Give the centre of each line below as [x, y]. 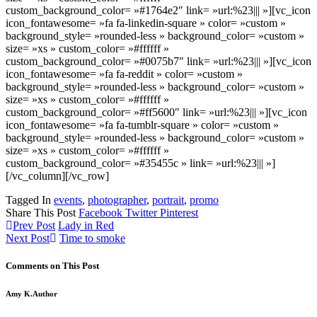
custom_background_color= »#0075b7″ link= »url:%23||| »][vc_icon [158, 61]
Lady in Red [86, 225]
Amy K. [19, 294]
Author [45, 294]
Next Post [28, 238]
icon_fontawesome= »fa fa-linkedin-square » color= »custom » [146, 23]
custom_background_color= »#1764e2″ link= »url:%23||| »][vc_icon [158, 10]
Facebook [102, 212]
